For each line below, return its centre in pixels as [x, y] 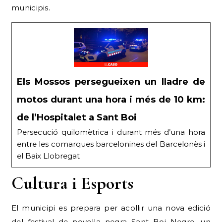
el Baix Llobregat [48, 156]
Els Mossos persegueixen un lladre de [111, 82]
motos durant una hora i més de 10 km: [111, 100]
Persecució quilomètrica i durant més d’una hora [111, 132]
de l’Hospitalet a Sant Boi [77, 118]
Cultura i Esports [72, 183]
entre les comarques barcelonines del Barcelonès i [111, 144]
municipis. [31, 8]
